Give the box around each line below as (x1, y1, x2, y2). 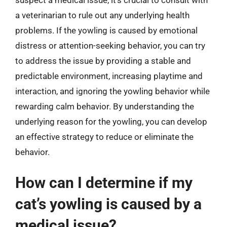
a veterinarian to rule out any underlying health (15, 10, 190, 20)
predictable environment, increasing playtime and (15, 70, 203, 81)
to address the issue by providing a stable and (15, 55, 191, 66)
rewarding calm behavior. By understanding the (15, 101, 194, 111)
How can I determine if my (15, 174, 193, 192)
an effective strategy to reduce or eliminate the (15, 131, 194, 142)
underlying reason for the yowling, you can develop (15, 116, 207, 127)
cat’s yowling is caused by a (15, 195, 202, 213)
